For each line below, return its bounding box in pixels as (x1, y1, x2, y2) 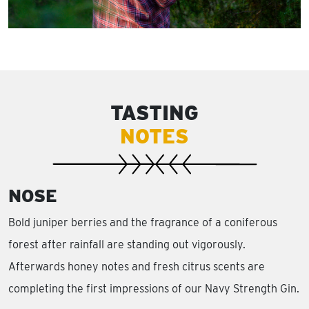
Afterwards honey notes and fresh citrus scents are (8, 260, 265, 274)
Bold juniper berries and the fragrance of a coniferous (8, 216, 277, 230)
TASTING (110, 101, 199, 126)
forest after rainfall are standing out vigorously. (8, 238, 246, 252)
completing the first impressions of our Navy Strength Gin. (8, 282, 299, 296)
